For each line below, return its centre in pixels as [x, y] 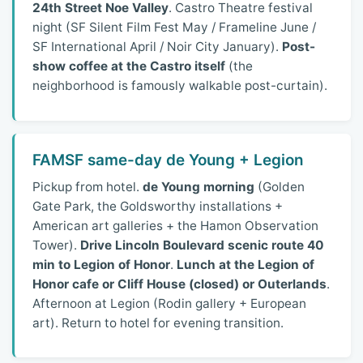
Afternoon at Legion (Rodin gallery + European [170, 303]
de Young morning [199, 186]
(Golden [280, 186]
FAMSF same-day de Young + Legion [169, 160]
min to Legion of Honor [102, 264]
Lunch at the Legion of [246, 264]
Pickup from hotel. [88, 186]
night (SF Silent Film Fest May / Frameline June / [175, 28]
